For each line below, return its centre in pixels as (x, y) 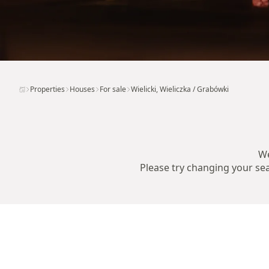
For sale (113, 89)
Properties (47, 89)
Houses (82, 89)
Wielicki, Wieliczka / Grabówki (180, 89)
